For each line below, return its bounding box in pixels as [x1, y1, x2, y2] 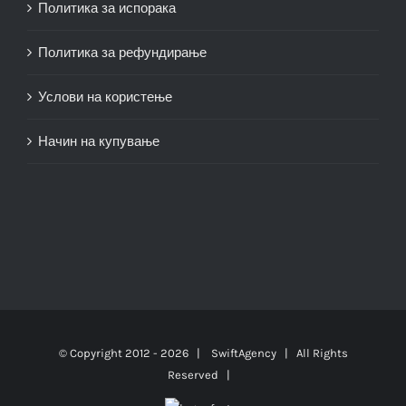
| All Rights [275, 345, 348, 360]
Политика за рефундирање [38, 43, 207, 61]
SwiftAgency [210, 345, 276, 360]
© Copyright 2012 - [58, 345, 160, 360]
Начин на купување [38, 132, 159, 150]
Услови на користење [38, 88, 172, 105]
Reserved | [168, 367, 238, 382]
